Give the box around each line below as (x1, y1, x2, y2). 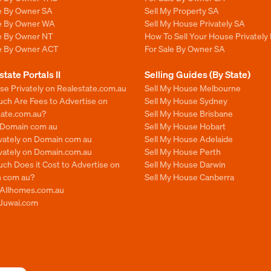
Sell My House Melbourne (145, 82, 241, 93)
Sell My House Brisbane (145, 108, 233, 119)
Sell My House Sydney (145, 95, 227, 106)
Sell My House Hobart (145, 120, 226, 131)
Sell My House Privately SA (145, 18, 245, 28)
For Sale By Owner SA (145, 43, 225, 54)
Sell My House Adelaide (145, 133, 233, 144)
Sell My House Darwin (145, 158, 226, 169)
